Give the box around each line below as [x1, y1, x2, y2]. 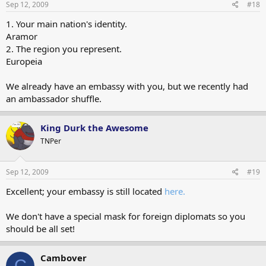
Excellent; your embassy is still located [6, 185, 164, 197]
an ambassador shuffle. [6, 93, 102, 104]
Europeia [6, 55, 42, 67]
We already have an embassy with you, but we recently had [6, 80, 248, 92]
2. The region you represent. [6, 43, 122, 55]
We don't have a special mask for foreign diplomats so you [6, 210, 245, 222]
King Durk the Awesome [40, 122, 148, 134]
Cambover [40, 251, 87, 264]
